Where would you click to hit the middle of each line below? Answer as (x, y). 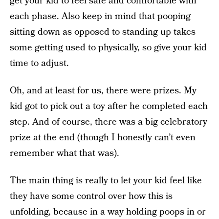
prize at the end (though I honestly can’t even (103, 138)
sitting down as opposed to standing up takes (103, 32)
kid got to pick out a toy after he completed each (109, 107)
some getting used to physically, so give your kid (108, 48)
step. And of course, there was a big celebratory (109, 122)
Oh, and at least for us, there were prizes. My (103, 91)
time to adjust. (39, 64)
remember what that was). (65, 153)
